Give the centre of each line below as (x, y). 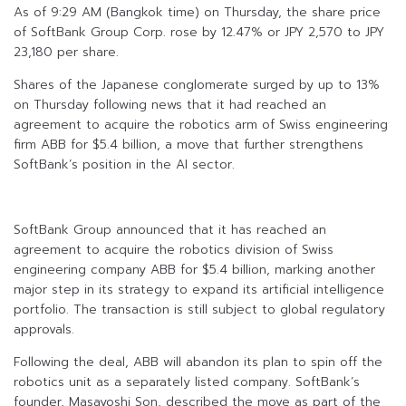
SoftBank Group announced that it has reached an (170, 230)
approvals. (44, 330)
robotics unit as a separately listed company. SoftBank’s (187, 382)
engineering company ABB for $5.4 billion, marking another (194, 270)
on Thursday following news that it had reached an (170, 105)
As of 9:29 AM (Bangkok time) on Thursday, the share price (197, 13)
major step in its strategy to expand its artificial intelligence (199, 290)
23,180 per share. (66, 53)
